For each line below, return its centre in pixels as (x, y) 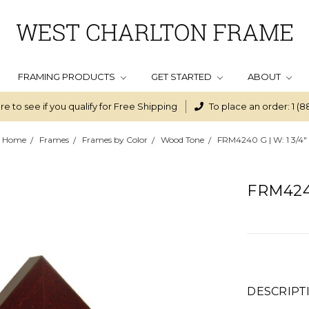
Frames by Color (115, 140)
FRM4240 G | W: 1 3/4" (262, 140)
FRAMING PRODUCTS (67, 77)
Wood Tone (182, 140)
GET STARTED (182, 77)
